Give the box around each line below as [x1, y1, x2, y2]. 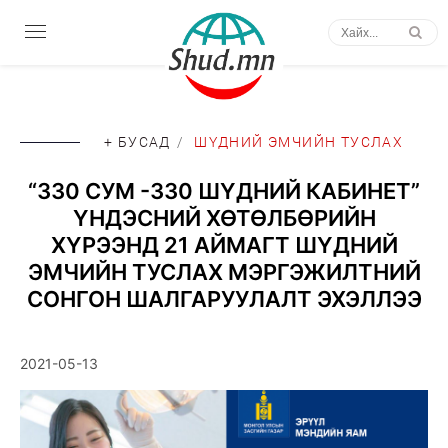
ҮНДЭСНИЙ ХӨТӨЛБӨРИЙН [72, 205, 376, 231]
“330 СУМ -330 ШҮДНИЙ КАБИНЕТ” [28, 178, 420, 204]
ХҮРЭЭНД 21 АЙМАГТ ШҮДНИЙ [50, 232, 398, 258]
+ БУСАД [104, 134, 171, 150]
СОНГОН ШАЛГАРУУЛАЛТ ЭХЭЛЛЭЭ [26, 286, 422, 312]
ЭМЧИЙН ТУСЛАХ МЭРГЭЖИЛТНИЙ [27, 259, 421, 285]
